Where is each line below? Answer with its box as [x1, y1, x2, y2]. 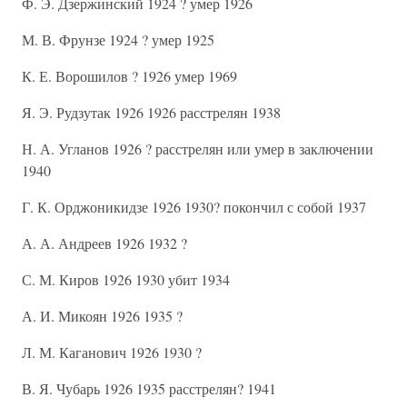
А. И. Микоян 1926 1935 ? [22, 306, 183, 325]
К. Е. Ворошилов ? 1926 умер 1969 [22, 66, 237, 85]
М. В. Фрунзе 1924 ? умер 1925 [22, 30, 214, 49]
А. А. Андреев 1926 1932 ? [22, 233, 187, 253]
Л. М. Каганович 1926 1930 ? [22, 342, 202, 362]
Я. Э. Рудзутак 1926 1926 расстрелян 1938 [22, 103, 281, 122]
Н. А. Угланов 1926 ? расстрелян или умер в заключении [22, 139, 373, 158]
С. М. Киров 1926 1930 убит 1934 [22, 270, 230, 289]
